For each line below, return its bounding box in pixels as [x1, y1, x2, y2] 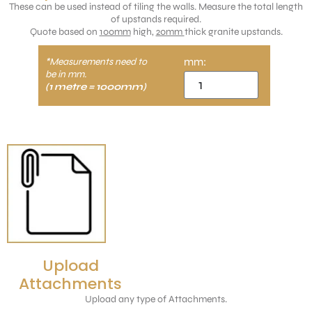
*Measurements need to [45, 55, 147, 68]
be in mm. [45, 68, 86, 80]
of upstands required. [111, 13, 201, 25]
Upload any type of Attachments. [85, 292, 227, 305]
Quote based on [29, 25, 100, 38]
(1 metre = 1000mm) [45, 80, 146, 93]
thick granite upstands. [184, 25, 283, 38]
